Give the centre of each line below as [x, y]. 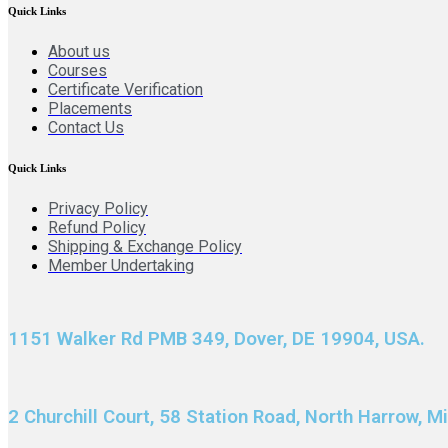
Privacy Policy [98, 208]
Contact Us [86, 127]
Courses [77, 70]
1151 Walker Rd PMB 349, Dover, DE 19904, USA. [216, 338]
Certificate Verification [125, 89]
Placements [90, 108]
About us [79, 51]
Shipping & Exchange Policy [145, 246]
